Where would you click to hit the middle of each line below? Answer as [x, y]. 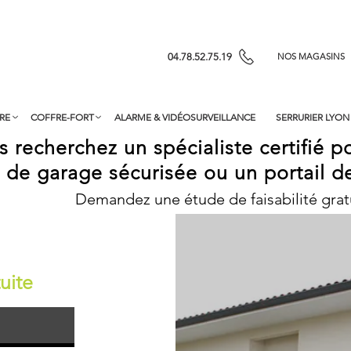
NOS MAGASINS [311, 56]
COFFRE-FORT [62, 117]
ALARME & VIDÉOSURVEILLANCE [185, 117]
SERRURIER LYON [312, 117]
